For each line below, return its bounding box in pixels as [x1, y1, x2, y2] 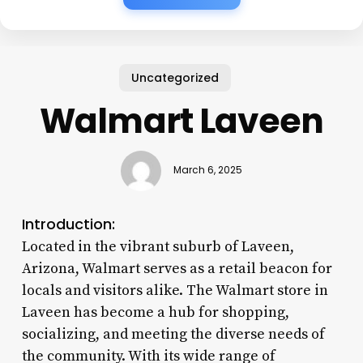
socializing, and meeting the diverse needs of [21, 324, 325, 344]
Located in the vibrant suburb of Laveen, [21, 237, 294, 256]
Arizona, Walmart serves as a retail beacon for [21, 258, 332, 278]
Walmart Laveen [39, 96, 324, 145]
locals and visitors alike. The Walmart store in [21, 280, 328, 300]
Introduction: [21, 213, 115, 234]
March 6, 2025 [173, 164, 242, 177]
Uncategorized [131, 69, 220, 86]
